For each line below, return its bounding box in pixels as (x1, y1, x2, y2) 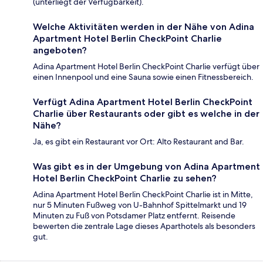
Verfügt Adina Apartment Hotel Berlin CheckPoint (33, 96, 252, 107)
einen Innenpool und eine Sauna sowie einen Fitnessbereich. (33, 71, 254, 82)
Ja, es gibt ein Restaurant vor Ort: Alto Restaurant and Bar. (33, 136, 244, 147)
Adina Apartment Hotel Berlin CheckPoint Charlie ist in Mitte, (33, 188, 253, 200)
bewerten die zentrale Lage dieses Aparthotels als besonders (33, 220, 255, 231)
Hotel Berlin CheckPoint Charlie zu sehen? (33, 172, 217, 184)
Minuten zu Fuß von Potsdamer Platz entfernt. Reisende (33, 210, 235, 221)
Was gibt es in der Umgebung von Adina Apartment (33, 160, 260, 172)
